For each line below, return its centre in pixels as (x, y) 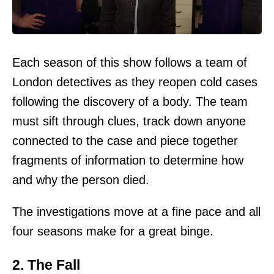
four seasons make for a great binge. (113, 231)
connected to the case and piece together (125, 140)
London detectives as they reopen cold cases (135, 82)
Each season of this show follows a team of (130, 62)
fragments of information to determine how (128, 160)
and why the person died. (81, 180)
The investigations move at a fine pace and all (136, 211)
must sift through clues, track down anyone (129, 121)
